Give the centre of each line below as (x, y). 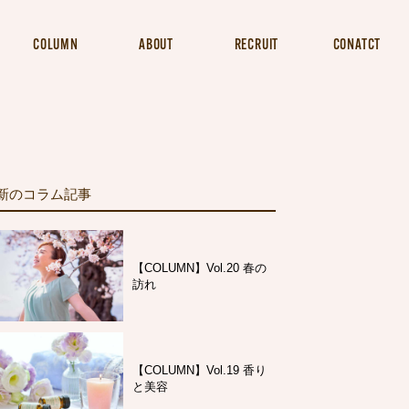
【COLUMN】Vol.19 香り (199, 370)
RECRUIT (257, 45)
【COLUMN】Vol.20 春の (199, 268)
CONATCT (357, 45)
